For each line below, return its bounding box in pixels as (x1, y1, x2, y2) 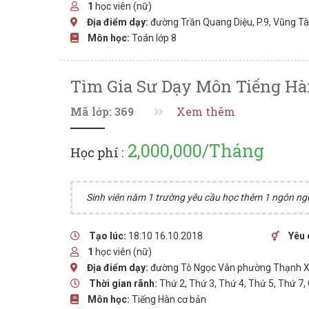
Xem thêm (177, 105, 235, 119)
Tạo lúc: (89, 230, 126, 241)
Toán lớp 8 (132, 32, 177, 43)
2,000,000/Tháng (123, 139, 264, 162)
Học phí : (70, 144, 123, 161)
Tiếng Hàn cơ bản (132, 294, 206, 305)
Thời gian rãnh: (89, 278, 157, 289)
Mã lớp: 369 (70, 105, 134, 119)
